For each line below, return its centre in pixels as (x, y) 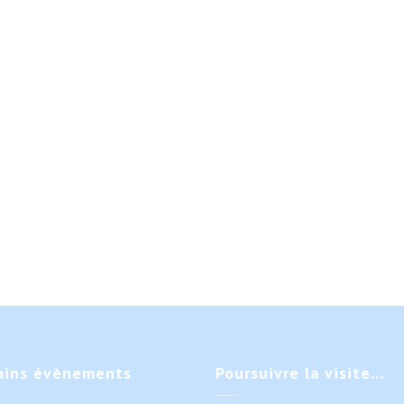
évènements (80, 373)
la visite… (342, 373)
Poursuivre (257, 373)
